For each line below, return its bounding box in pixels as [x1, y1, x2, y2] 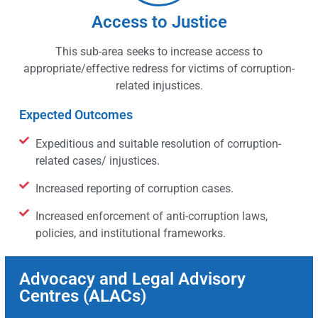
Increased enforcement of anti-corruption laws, [35, 209, 268, 224]
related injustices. [115, 79, 203, 93]
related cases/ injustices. [35, 154, 160, 168]
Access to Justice [91, 12, 227, 33]
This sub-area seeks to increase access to [55, 45, 263, 59]
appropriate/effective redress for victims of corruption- [23, 62, 295, 76]
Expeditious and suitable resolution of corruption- [35, 137, 281, 151]
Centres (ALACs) [19, 286, 146, 307]
